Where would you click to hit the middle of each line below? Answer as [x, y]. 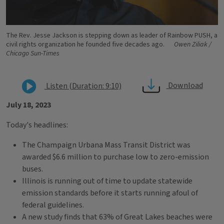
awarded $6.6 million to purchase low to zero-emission [115, 157]
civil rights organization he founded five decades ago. [86, 44]
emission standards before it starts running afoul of [110, 193]
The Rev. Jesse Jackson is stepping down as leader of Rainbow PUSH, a [112, 35]
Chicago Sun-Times [33, 53]
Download [184, 86]
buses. [32, 169]
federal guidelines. [53, 205]
